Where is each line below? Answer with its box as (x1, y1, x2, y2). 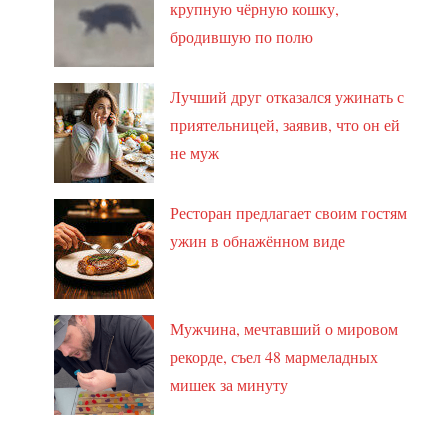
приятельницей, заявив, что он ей (170, 113, 401, 135)
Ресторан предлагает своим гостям (170, 201, 408, 223)
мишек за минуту (170, 373, 289, 395)
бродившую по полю (170, 25, 314, 47)
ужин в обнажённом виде (170, 229, 346, 251)
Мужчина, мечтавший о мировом (170, 317, 399, 339)
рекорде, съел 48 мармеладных (170, 345, 379, 367)
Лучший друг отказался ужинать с (170, 85, 405, 107)
